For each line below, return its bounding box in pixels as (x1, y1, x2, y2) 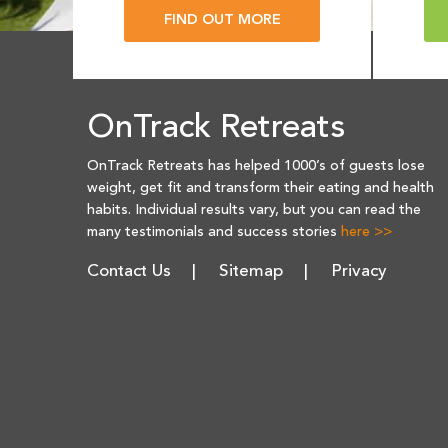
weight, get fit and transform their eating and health (87, 181, 434, 196)
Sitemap (219, 263, 283, 281)
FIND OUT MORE (163, 13, 281, 29)
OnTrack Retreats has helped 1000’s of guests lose (87, 159, 425, 174)
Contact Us (87, 263, 171, 281)
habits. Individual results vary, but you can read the (87, 203, 421, 218)
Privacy (331, 263, 387, 281)
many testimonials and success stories (87, 225, 341, 240)
